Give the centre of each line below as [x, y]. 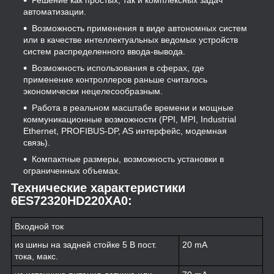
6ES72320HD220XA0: [72, 201]
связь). [37, 143]
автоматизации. [55, 12]
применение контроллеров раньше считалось [115, 80]
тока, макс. [36, 257]
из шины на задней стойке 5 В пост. [86, 245]
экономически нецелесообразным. [93, 91]
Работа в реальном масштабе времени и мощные [133, 108]
